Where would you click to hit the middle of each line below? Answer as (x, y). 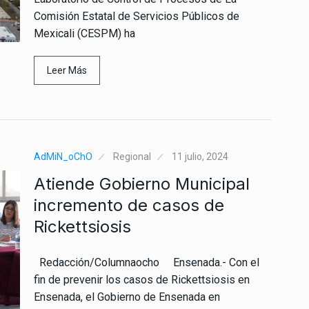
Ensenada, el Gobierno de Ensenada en (127, 297)
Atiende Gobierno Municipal (142, 183)
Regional (132, 156)
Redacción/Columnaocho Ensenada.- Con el (147, 262)
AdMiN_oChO (63, 156)
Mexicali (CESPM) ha (84, 33)
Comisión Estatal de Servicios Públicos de (137, 16)
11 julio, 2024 (200, 156)
